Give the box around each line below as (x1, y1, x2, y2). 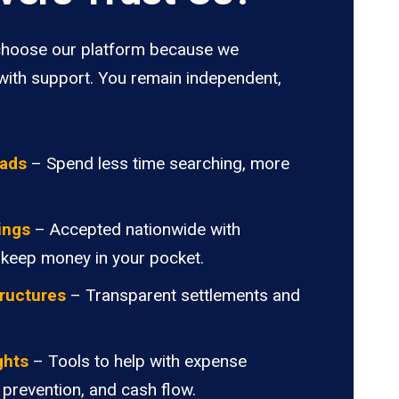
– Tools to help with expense (28, 350, 247, 371)
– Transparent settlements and (66, 284, 300, 305)
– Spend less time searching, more (27, 152, 289, 174)
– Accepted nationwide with (30, 218, 240, 240)
